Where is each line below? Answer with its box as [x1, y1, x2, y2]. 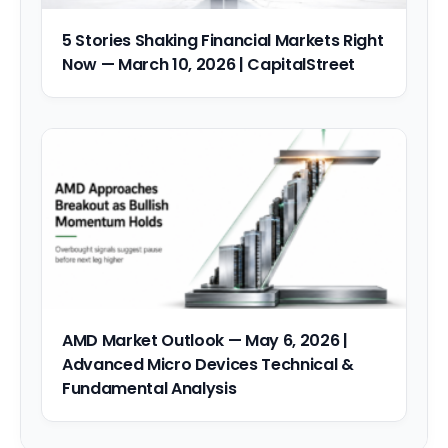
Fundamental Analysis [62, 377, 237, 401]
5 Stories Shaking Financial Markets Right [62, 29, 384, 53]
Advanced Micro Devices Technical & [62, 353, 354, 377]
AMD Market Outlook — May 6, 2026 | [62, 329, 348, 353]
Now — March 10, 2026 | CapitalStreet [62, 53, 355, 77]
